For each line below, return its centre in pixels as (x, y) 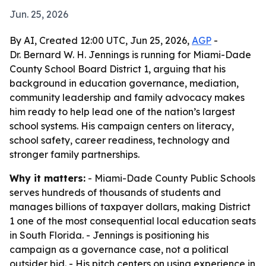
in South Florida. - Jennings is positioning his (109, 235)
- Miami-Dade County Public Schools (170, 178)
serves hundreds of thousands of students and (115, 192)
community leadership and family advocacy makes (127, 97)
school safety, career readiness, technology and (120, 140)
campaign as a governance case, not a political (119, 249)
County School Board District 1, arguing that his (118, 69)
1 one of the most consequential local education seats (133, 221)
